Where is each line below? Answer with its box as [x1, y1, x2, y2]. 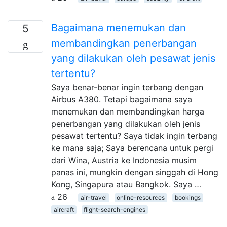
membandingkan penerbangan [51, 36, 197, 49]
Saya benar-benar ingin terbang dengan [51, 82, 203, 92]
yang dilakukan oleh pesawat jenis [51, 52, 215, 64]
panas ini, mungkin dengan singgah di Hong [51, 167, 218, 177]
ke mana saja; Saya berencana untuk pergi [51, 142, 213, 153]
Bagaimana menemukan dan [51, 21, 186, 34]
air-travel [80, 193, 107, 201]
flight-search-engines [84, 205, 146, 213]
